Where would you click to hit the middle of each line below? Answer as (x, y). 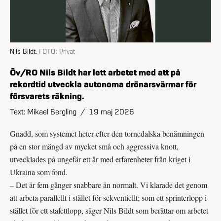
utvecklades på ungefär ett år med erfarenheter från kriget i (100, 159)
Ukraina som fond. (39, 172)
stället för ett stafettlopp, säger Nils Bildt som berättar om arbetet (109, 210)
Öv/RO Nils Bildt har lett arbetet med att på (95, 72)
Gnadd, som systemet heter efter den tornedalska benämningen (107, 133)
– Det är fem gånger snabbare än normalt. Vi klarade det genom (109, 184)
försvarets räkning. (47, 95)
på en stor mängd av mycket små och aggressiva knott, (94, 146)
